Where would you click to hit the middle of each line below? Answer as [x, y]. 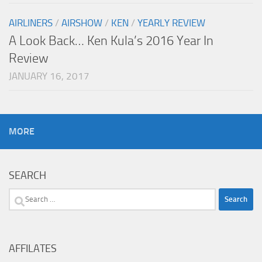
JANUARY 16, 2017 [49, 76]
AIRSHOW [82, 23]
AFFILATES [33, 248]
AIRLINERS [31, 23]
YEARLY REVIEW [171, 23]
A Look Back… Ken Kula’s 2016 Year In [111, 40]
